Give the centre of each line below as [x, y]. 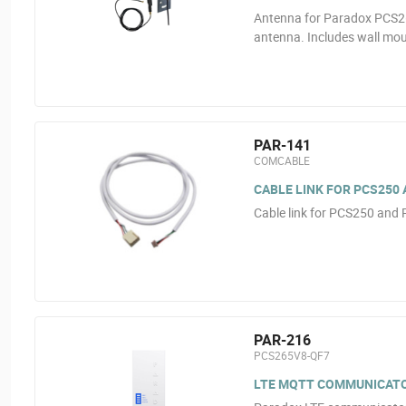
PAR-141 [282, 145]
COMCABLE [281, 160]
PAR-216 [282, 340]
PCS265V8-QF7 [291, 355]
